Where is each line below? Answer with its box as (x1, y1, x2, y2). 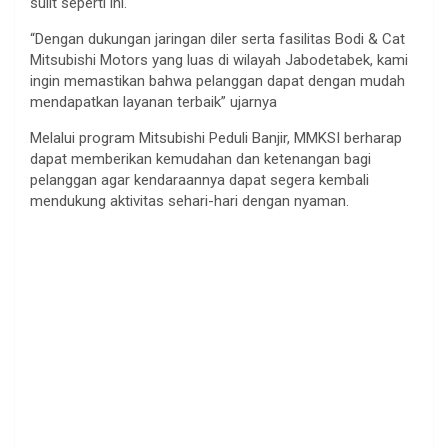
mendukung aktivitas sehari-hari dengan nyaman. (30, 191, 349, 210)
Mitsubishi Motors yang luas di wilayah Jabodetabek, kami (30, 50, 408, 69)
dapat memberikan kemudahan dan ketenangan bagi (30, 149, 371, 168)
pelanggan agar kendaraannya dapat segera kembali (30, 170, 369, 189)
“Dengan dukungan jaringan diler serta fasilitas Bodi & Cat (30, 29, 405, 48)
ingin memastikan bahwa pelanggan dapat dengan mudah (30, 71, 405, 90)
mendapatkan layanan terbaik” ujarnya (30, 92, 277, 111)
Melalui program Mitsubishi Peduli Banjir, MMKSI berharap (30, 128, 402, 147)
